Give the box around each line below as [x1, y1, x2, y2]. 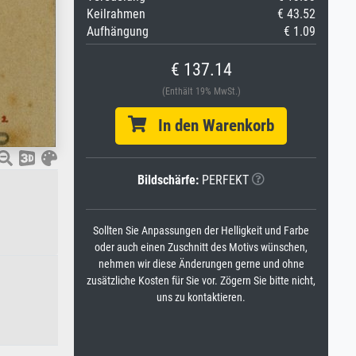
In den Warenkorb [146, 116, 274, 135]
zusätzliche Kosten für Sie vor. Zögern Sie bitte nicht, [87, 274, 315, 288]
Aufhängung [87, 24, 149, 39]
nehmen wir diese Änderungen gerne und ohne [98, 257, 304, 271]
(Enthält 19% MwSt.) [161, 86, 241, 97]
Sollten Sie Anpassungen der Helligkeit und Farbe [93, 224, 309, 238]
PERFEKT [199, 172, 249, 188]
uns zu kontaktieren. [157, 291, 246, 304]
